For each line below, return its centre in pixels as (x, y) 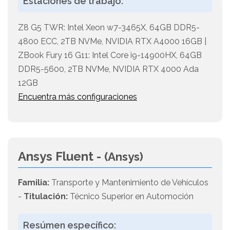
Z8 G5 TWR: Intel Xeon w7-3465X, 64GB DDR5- (109, 28)
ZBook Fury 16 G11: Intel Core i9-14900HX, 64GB (110, 55)
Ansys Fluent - (61, 157)
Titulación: (46, 197)
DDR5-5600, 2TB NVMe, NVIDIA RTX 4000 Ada (108, 69)
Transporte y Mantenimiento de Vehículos (129, 183)
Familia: (34, 183)
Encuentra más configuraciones (78, 97)
